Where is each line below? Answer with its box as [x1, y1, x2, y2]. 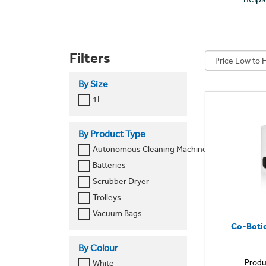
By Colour [78, 242, 118, 254]
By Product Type [78, 128, 145, 140]
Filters [69, 49, 110, 66]
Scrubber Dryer [92, 176, 149, 186]
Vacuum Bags [92, 208, 142, 218]
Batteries [92, 160, 126, 170]
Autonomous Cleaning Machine [92, 144, 207, 154]
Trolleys [92, 192, 121, 202]
